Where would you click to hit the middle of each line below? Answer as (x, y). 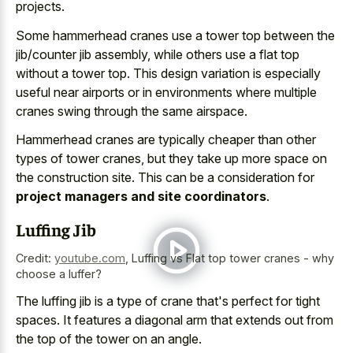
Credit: (35, 258)
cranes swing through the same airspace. (132, 111)
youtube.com (90, 258)
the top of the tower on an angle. (109, 339)
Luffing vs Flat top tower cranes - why (233, 258)
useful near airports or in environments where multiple (166, 92)
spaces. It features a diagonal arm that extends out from (175, 320)
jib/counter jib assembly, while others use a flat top (158, 54)
